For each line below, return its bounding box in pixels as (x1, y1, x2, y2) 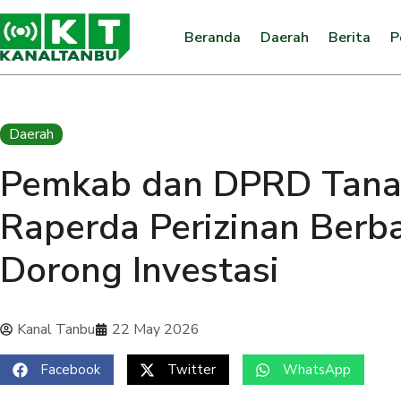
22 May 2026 (112, 320, 200, 339)
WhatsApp (283, 361, 351, 379)
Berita (328, 27, 371, 47)
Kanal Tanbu (17, 320, 95, 339)
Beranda (183, 27, 241, 47)
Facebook (40, 361, 100, 379)
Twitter (167, 361, 216, 379)
